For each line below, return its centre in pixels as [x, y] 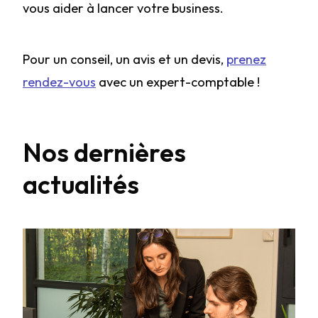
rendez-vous [59, 82]
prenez [246, 59]
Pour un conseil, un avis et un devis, [125, 59]
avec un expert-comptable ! [178, 82]
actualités [81, 184]
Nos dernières [104, 152]
